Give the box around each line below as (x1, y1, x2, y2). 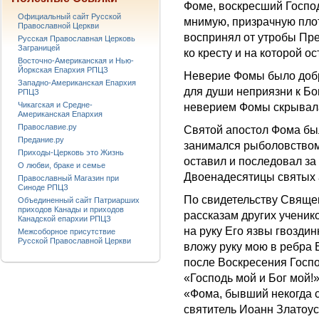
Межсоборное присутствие (18, 227, 115, 236)
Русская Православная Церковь (18, 34, 135, 43)
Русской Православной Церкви (18, 236, 131, 245)
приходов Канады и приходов (18, 205, 124, 214)
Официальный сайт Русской (18, 12, 121, 21)
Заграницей (18, 43, 60, 52)
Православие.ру (18, 122, 77, 131)
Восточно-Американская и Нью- (18, 56, 134, 65)
